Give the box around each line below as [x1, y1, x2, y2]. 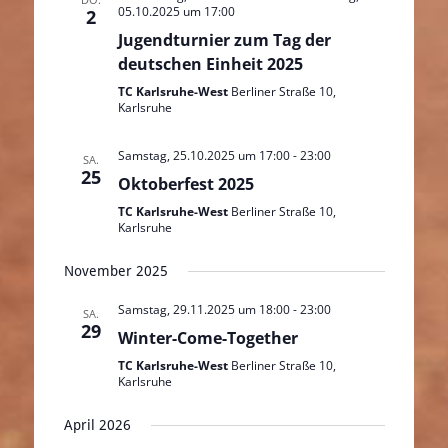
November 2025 [63, 263, 168, 279]
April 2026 [63, 417, 131, 433]
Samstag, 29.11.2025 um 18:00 [117, 301, 290, 318]
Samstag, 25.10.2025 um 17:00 [117, 147, 290, 164]
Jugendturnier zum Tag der [117, 29, 331, 51]
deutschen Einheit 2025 [117, 53, 303, 75]
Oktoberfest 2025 [117, 173, 254, 195]
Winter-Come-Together [117, 327, 298, 349]
